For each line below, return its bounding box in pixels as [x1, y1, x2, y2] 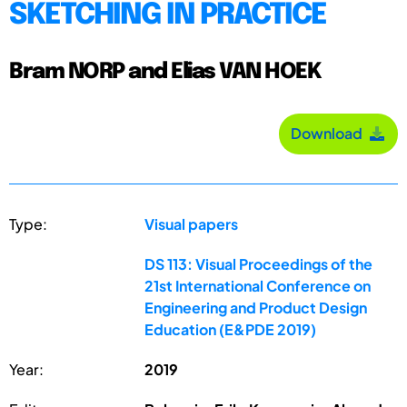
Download [291, 124, 368, 144]
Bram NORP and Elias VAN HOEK [9, 60, 321, 84]
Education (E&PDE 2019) [144, 319, 317, 339]
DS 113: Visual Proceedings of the [144, 253, 373, 273]
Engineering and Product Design [144, 297, 368, 317]
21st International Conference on [144, 275, 372, 295]
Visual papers [144, 213, 239, 233]
